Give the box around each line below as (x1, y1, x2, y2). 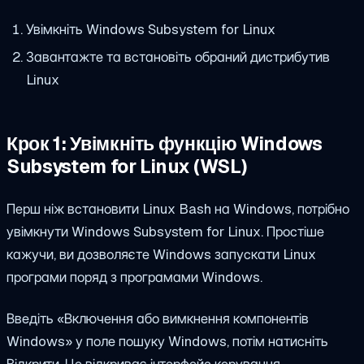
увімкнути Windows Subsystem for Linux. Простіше (6, 222, 324, 240)
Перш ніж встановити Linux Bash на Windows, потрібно (6, 199, 349, 218)
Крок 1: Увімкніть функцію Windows (6, 131, 323, 156)
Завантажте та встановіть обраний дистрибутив (25, 48, 330, 67)
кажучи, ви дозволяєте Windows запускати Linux (6, 245, 316, 263)
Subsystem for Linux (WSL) (6, 154, 247, 179)
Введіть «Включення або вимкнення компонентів (6, 310, 309, 328)
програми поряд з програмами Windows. (6, 267, 262, 286)
